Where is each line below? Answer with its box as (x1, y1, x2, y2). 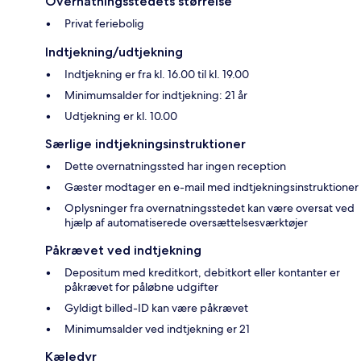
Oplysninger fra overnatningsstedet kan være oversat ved (64, 201, 355, 216)
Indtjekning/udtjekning (45, 44, 183, 60)
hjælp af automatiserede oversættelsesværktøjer (64, 215, 308, 230)
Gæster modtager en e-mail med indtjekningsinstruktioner (64, 180, 359, 195)
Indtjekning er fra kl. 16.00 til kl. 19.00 (64, 67, 249, 82)
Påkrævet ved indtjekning (45, 243, 201, 259)
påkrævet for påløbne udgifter (64, 280, 218, 295)
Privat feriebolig (64, 16, 144, 31)
